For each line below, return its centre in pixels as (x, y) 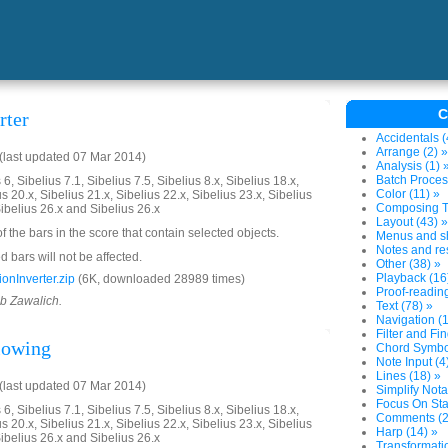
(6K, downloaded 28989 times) (160, 279)
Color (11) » (408, 194)
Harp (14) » (407, 432)
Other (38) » (408, 264)
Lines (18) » (408, 376)
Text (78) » (404, 306)
